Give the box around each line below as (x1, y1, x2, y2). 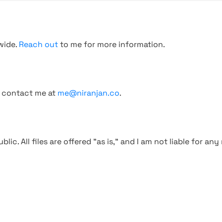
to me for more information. (58, 39, 165, 50)
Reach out (19, 39, 58, 50)
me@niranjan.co (57, 88, 119, 98)
